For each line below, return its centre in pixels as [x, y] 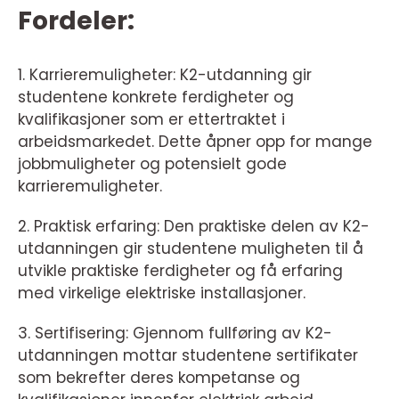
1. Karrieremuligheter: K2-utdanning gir [165, 75]
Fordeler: [76, 21]
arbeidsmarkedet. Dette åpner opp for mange [195, 142]
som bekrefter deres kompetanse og [159, 378]
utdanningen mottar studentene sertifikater [188, 355]
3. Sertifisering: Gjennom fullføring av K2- [175, 333]
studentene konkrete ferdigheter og [156, 97]
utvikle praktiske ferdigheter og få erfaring [180, 271]
